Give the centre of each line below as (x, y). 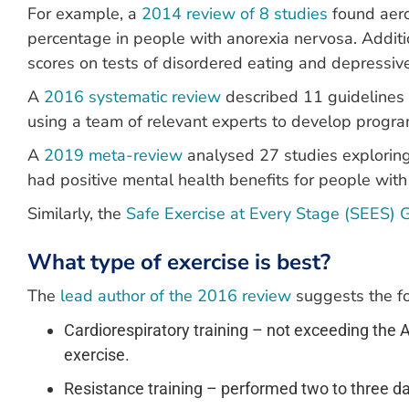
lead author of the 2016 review (176, 296)
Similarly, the (77, 214)
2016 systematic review (132, 97)
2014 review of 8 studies (235, 14)
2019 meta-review (113, 155)
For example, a (84, 14)
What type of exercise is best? (179, 262)
